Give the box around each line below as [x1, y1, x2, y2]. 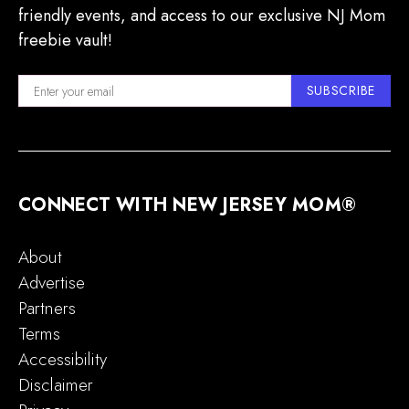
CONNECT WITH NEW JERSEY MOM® [18, 192, 356, 219]
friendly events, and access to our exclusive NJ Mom [18, 4, 385, 28]
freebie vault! [18, 28, 112, 53]
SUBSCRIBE [306, 81, 375, 100]
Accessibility [18, 347, 107, 372]
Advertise [18, 270, 85, 296]
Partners [18, 296, 76, 321]
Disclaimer [18, 372, 93, 398]
